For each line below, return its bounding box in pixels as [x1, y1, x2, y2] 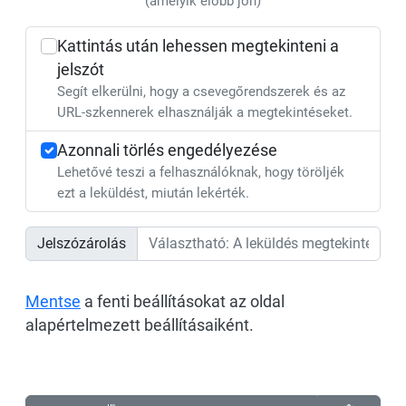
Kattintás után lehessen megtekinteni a [56, 37, 339, 55]
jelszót [56, 61, 104, 79]
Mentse [25, 293, 81, 311]
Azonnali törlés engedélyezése [56, 141, 277, 159]
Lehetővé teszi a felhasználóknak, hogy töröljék [56, 164, 344, 180]
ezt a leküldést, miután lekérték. [56, 185, 249, 201]
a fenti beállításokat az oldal [81, 293, 285, 311]
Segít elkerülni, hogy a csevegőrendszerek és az [56, 83, 345, 100]
